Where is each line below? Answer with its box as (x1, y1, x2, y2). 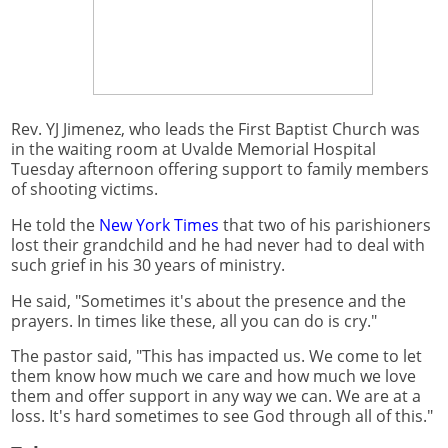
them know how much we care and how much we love (11, 365, 416, 388)
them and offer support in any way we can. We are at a (11, 385, 421, 408)
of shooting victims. (11, 177, 162, 200)
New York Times (99, 213, 219, 236)
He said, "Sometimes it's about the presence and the (11, 289, 406, 312)
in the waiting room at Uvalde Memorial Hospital (11, 137, 376, 160)
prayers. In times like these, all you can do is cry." (11, 309, 377, 332)
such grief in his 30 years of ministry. (11, 253, 285, 276)
